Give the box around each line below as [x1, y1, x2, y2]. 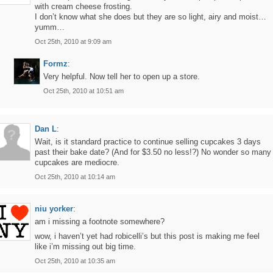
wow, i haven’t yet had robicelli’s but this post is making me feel [35, 232, 260, 241]
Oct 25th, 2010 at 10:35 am [35, 257, 115, 264]
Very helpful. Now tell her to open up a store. [43, 72, 200, 81]
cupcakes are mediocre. [35, 158, 119, 167]
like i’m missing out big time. [35, 242, 136, 251]
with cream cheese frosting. [35, 2, 132, 11]
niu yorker [35, 204, 73, 213]
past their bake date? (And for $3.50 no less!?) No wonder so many [35, 147, 271, 157]
